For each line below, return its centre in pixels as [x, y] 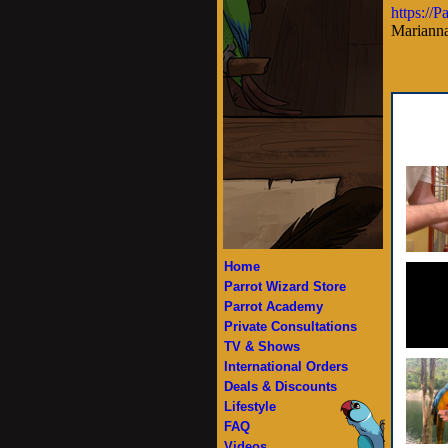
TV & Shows [262, 346]
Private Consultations [290, 326]
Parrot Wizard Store [285, 286]
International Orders [286, 366]
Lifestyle [250, 406]
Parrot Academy [273, 306]
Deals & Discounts [280, 386]
